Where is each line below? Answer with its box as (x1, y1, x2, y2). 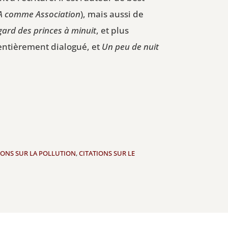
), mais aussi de (80, 8, 144, 20)
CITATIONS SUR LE (79, 149, 135, 158)
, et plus (96, 24, 129, 36)
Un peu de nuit (102, 40, 159, 52)
